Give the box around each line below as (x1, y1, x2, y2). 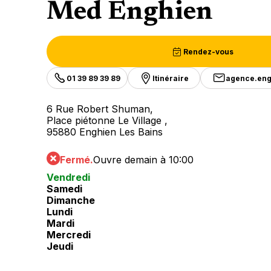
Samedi (47, 183, 82, 195)
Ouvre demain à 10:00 (93, 154, 194, 166)
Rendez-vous (183, 47, 233, 56)
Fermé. (60, 154, 93, 166)
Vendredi (47, 171, 90, 184)
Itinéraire (152, 73, 189, 83)
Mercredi (47, 229, 91, 241)
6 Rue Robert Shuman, (47, 103, 153, 115)
